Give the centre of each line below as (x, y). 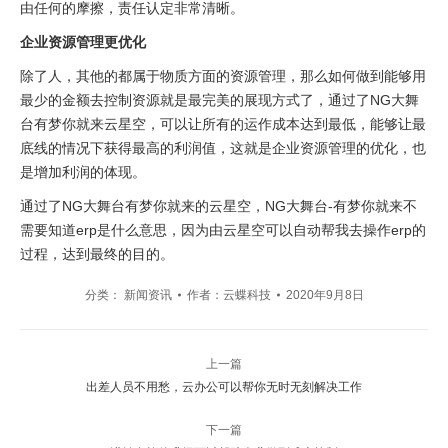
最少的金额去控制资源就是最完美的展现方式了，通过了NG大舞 (219, 99)
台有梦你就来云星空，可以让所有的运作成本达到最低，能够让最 (223, 123)
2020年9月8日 (324, 294)
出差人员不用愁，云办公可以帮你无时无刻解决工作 (224, 386)
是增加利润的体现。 (83, 171)
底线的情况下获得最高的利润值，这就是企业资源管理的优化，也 (223, 147)
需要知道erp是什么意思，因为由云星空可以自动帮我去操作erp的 (223, 229)
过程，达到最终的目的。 (97, 253)
